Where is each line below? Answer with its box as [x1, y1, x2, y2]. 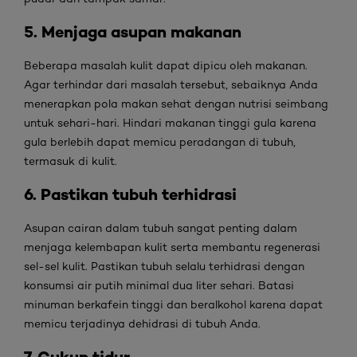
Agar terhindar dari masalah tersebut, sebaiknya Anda [24, 78, 318, 91]
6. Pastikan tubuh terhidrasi [24, 184, 237, 204]
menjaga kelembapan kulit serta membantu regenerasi [24, 241, 320, 253]
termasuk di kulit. [24, 155, 120, 167]
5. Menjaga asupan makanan [24, 22, 241, 41]
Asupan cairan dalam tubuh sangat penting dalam [24, 222, 297, 234]
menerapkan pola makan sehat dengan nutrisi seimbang [24, 97, 328, 110]
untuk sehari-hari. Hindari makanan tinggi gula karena [24, 116, 316, 129]
